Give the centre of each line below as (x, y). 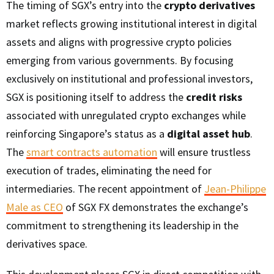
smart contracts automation (92, 152)
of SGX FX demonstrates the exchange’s (156, 207)
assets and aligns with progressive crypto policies (119, 42)
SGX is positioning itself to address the (96, 97)
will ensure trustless (204, 152)
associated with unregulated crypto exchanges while (126, 116)
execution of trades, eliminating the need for (109, 171)
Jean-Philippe (235, 189)
